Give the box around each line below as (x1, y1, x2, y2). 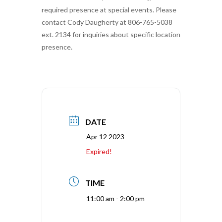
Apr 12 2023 (86, 132, 124, 141)
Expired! (86, 147, 112, 156)
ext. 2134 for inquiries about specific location (42, 30, 180, 39)
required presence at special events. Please (42, 5, 176, 14)
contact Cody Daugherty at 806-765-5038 (42, 17, 172, 26)
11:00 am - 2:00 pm (86, 194, 145, 203)
